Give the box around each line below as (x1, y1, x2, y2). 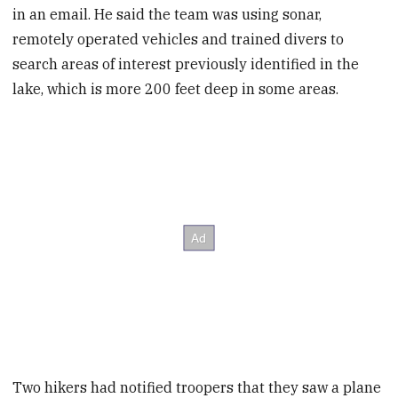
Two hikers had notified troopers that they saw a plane (12, 378, 382, 396)
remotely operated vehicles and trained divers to (12, 30, 345, 49)
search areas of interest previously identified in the (12, 55, 360, 74)
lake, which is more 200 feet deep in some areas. (12, 80, 339, 99)
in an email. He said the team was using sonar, (12, 5, 322, 24)
